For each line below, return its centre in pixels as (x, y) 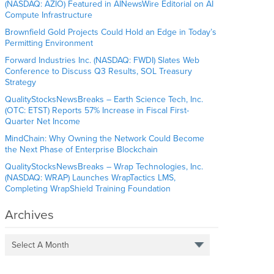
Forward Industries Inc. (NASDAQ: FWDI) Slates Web (102, 61)
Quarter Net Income (43, 122)
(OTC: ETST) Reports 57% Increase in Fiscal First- (97, 111)
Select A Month (40, 245)
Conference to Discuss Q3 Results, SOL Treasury (99, 72)
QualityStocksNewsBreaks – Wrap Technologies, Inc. (104, 167)
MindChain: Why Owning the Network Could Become (105, 139)
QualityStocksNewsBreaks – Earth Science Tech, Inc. (104, 100)
